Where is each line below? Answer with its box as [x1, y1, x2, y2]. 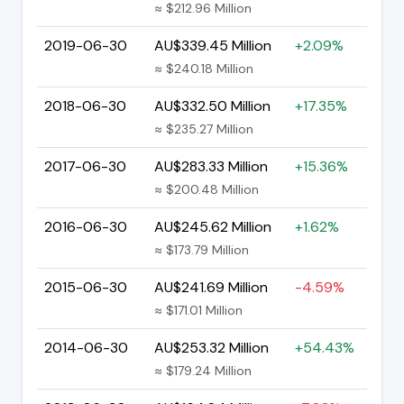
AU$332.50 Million [154, 96, 271, 115]
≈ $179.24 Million [154, 362, 252, 379]
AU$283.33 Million [154, 156, 268, 176]
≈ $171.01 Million [154, 301, 243, 318]
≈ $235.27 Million [154, 120, 253, 137]
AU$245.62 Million [154, 216, 271, 236]
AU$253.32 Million [154, 337, 269, 357]
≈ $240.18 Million [154, 60, 253, 77]
